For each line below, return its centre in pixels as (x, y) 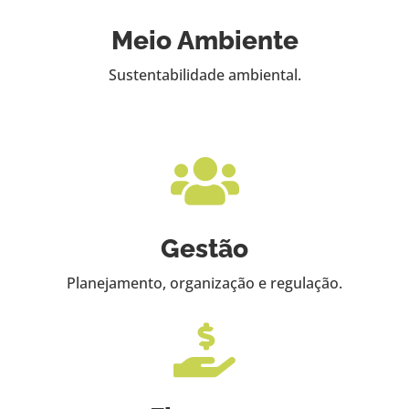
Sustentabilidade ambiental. (204, 74)
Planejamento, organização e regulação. (204, 283)
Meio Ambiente (204, 40)
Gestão (204, 248)
